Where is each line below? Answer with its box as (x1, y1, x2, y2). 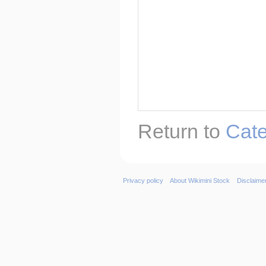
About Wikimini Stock (170, 176, 230, 184)
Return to (137, 119, 226, 142)
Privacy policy (123, 176, 164, 184)
